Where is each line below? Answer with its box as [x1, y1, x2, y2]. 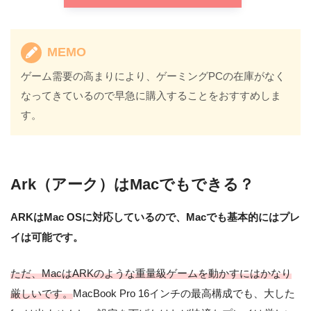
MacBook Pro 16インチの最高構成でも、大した [73, 287, 295, 299]
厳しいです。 [10, 287, 73, 299]
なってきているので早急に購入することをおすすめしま [21, 89, 282, 101]
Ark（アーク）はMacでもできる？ [10, 176, 254, 193]
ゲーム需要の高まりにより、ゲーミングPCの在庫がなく [21, 69, 286, 82]
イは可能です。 [10, 230, 83, 243]
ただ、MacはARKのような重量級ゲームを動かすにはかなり [10, 267, 292, 279]
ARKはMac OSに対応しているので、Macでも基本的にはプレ [10, 210, 300, 223]
